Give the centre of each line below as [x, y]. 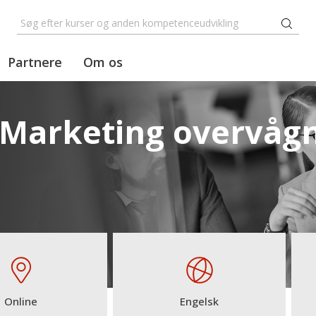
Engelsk [200, 301]
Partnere [35, 62]
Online [21, 301]
